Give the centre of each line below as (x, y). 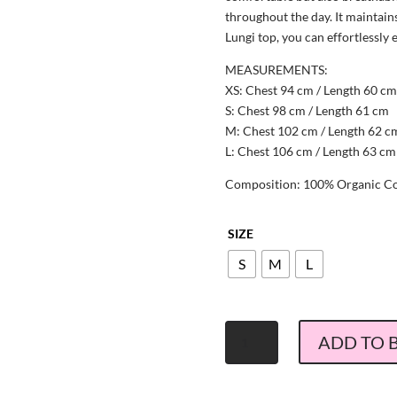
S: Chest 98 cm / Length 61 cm (307, 111)
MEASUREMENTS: (276, 70)
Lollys (240, 330)
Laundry (246, 350)
